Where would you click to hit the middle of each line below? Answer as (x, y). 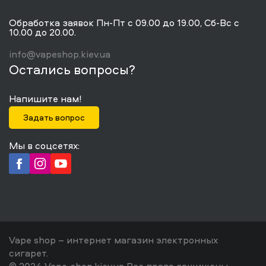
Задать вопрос (54, 117)
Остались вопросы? (72, 69)
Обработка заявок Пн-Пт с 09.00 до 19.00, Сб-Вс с (124, 23)
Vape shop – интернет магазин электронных (113, 240)
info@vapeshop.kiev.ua (60, 54)
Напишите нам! (45, 99)
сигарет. (28, 253)
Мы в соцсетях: (44, 145)
